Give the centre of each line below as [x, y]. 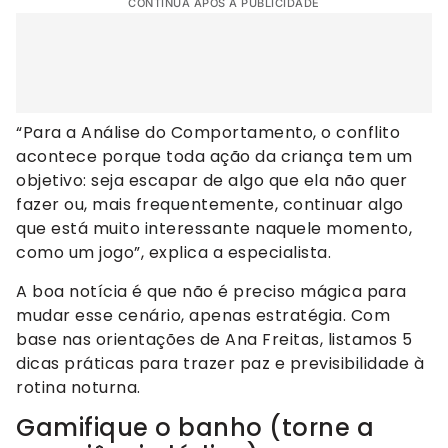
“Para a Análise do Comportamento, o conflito [208, 133]
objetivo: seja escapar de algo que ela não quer [212, 181]
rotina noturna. [78, 387]
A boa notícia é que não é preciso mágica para [211, 291]
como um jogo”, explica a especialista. [173, 253]
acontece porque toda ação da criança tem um [214, 157]
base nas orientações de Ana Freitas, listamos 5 [214, 339]
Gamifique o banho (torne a [195, 428]
